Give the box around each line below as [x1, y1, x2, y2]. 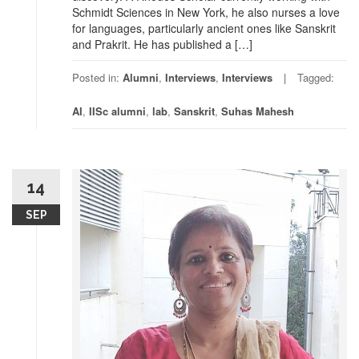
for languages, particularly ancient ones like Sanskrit [72, 20, 336, 36]
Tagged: [297, 70, 334, 85]
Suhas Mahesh [221, 103, 294, 119]
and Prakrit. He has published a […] [72, 36, 252, 52]
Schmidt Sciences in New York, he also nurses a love [72, 4, 340, 20]
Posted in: [72, 70, 123, 85]
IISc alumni [89, 103, 146, 119]
